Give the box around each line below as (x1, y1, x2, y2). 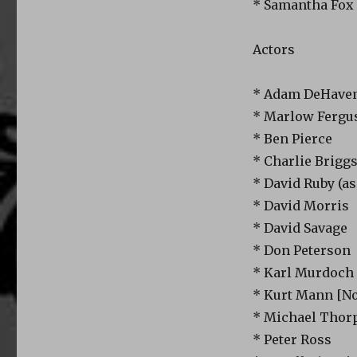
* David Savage (252, 219, 347, 236)
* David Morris (252, 197, 349, 214)
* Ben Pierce (252, 130, 332, 147)
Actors (252, 41, 295, 57)
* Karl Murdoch (252, 264, 354, 280)
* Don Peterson (252, 241, 351, 258)
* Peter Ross (252, 331, 331, 347)
